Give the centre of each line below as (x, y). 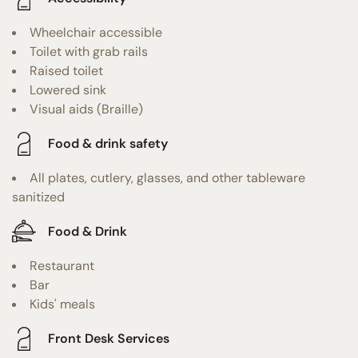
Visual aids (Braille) (86, 109)
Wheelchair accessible (96, 32)
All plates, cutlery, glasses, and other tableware (167, 177)
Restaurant (62, 265)
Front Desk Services (109, 339)
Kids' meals (62, 304)
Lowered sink (68, 89)
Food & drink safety (108, 144)
